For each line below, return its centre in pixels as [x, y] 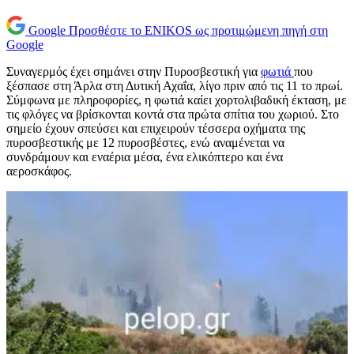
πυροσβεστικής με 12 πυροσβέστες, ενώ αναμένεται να [145, 143]
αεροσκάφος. [39, 171]
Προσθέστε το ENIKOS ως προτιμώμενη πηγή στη [198, 31]
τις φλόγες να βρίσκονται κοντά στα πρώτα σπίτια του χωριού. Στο [173, 115]
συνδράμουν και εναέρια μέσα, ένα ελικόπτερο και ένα [145, 157]
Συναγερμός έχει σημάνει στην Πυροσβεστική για [134, 72]
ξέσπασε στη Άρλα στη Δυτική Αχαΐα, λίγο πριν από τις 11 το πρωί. [175, 86]
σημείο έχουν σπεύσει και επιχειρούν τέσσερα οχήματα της [156, 129]
